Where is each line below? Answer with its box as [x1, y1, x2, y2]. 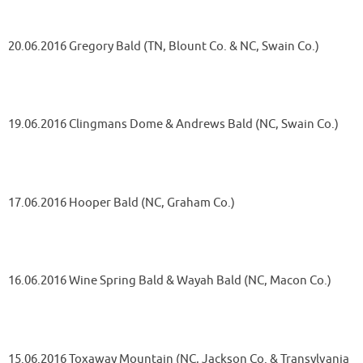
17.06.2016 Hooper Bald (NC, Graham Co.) [8, 194, 235, 211]
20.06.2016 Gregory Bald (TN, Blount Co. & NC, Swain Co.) [8, 38, 319, 54]
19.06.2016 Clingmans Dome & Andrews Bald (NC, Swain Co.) [8, 117, 339, 132]
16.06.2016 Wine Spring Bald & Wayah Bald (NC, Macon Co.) [8, 273, 331, 288]
